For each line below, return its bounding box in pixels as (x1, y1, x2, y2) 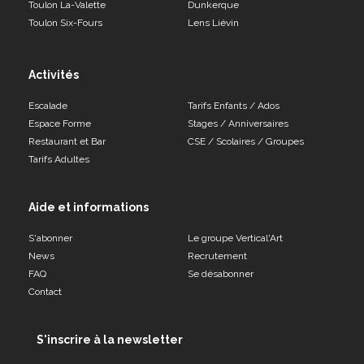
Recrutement (188, 249, 247, 262)
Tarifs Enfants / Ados (188, 99, 279, 111)
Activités (28, 67, 79, 81)
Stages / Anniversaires (188, 117, 288, 129)
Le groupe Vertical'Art (188, 232, 283, 244)
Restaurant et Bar (28, 135, 106, 147)
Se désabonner (188, 267, 253, 279)
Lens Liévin (188, 16, 239, 28)
